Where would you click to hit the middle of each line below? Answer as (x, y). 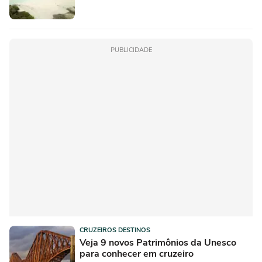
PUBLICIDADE (131, 50)
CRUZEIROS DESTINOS (115, 230)
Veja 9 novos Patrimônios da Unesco (158, 242)
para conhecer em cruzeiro (137, 254)
